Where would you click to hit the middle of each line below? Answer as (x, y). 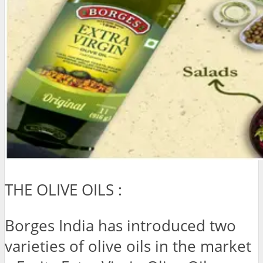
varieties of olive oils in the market (128, 246)
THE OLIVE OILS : (63, 190)
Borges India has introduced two (120, 225)
